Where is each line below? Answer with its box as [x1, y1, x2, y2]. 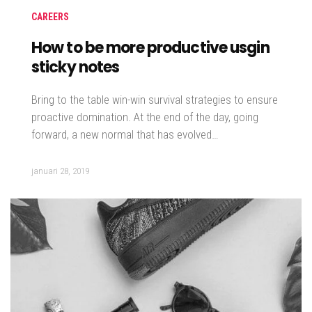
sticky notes [31, 56, 120, 79]
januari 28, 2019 [31, 166, 89, 177]
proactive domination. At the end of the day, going [31, 110, 258, 125]
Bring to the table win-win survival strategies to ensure [31, 93, 278, 107]
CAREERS [31, 11, 69, 23]
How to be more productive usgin [31, 37, 270, 59]
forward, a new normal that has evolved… [31, 127, 219, 142]
